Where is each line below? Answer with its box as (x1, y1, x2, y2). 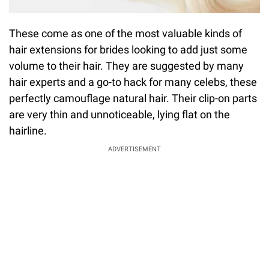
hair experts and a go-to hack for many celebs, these (9, 75, 257, 88)
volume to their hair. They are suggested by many (9, 59, 244, 72)
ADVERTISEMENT (108, 145, 161, 153)
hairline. (9, 124, 47, 137)
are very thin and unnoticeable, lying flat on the (9, 107, 230, 121)
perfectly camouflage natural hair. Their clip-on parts (9, 91, 257, 104)
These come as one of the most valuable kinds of (9, 26, 242, 40)
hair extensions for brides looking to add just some (9, 43, 247, 56)
